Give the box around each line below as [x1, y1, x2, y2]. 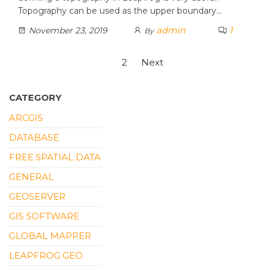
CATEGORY [9, 91, 61, 103]
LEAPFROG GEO [9, 249, 83, 261]
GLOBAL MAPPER [9, 229, 91, 241]
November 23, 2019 [26, 24, 107, 36]
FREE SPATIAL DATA [9, 151, 101, 163]
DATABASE [9, 131, 59, 143]
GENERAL [9, 170, 54, 182]
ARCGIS [9, 111, 43, 123]
